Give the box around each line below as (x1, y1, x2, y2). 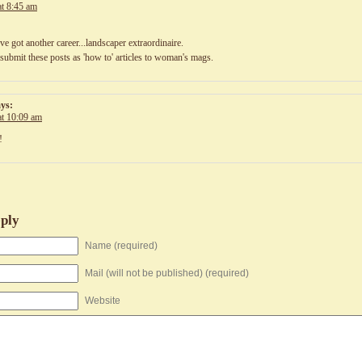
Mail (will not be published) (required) (85, 267, 249, 279)
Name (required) (85, 240, 158, 251)
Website (85, 295, 120, 306)
